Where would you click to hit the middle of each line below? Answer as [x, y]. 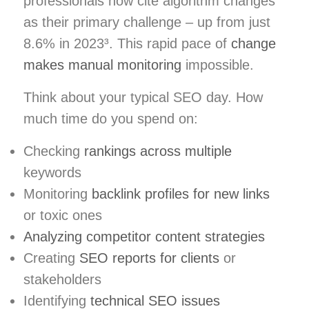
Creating [51, 258]
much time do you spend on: [111, 118]
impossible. [218, 64]
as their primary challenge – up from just [147, 22]
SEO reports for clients [149, 258]
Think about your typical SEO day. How [143, 97]
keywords [52, 172]
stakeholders [62, 279]
